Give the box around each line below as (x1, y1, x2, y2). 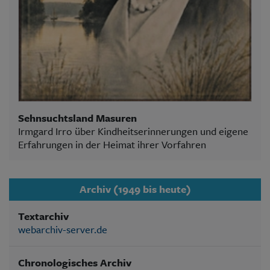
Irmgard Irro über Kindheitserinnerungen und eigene (18, 123, 248, 139)
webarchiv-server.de (18, 221, 107, 237)
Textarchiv (18, 208, 69, 224)
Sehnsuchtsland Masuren (18, 110, 137, 125)
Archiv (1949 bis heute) (79, 181, 191, 197)
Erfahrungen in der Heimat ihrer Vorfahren (18, 136, 206, 152)
